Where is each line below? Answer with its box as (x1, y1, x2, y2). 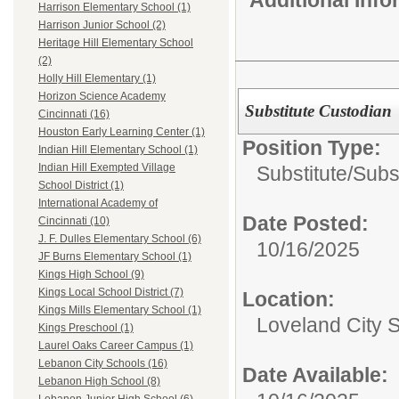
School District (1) (38, 179, 124, 192)
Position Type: (242, 136, 381, 160)
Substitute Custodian (244, 102, 392, 121)
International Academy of (38, 197, 158, 210)
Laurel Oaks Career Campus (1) (38, 339, 193, 353)
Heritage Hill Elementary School (38, 37, 193, 50)
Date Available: (242, 363, 388, 387)
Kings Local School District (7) (38, 286, 183, 299)
